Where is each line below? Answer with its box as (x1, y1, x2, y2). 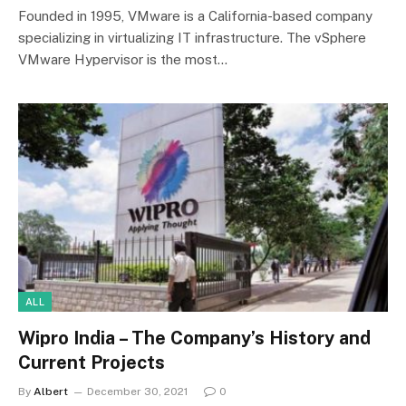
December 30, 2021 (87, 384, 188, 398)
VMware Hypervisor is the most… (18, 52, 227, 67)
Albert (34, 384, 68, 398)
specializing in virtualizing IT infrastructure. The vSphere (18, 30, 366, 45)
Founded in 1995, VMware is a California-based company (18, 8, 372, 24)
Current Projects (18, 351, 165, 373)
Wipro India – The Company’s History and (18, 326, 371, 349)
